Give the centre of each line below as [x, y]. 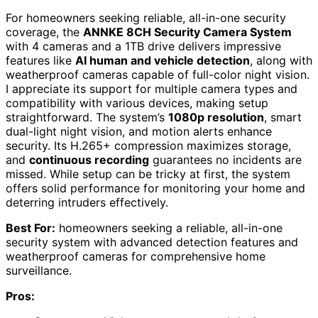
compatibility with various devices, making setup [137, 103]
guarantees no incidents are [225, 159]
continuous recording [89, 159]
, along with [281, 60]
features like [40, 60]
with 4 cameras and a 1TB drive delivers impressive [143, 46]
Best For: [31, 227]
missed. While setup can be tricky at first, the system [148, 174]
